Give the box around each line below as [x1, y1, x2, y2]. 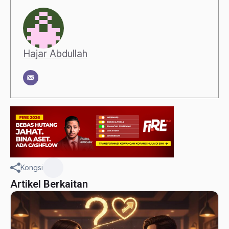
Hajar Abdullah [23, 47, 87, 60]
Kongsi [20, 163, 43, 172]
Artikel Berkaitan [10, 177, 88, 190]
